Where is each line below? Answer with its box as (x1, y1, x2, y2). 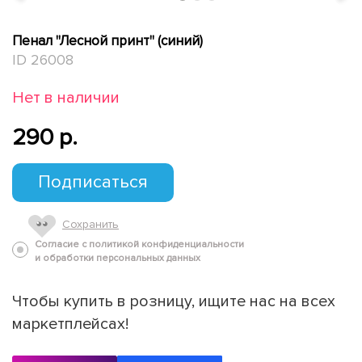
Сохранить (62, 217, 119, 231)
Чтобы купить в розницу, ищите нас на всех (12, 291, 335, 311)
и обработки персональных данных (35, 251, 200, 264)
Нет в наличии (12, 87, 120, 107)
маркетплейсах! (12, 314, 128, 334)
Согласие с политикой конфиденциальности (35, 238, 244, 250)
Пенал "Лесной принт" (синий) (12, 32, 203, 49)
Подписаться (38, 170, 148, 193)
